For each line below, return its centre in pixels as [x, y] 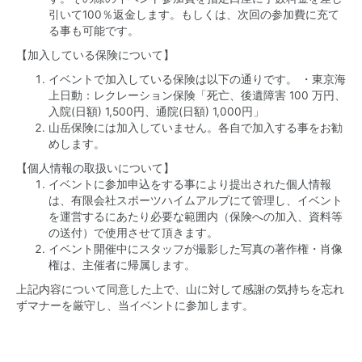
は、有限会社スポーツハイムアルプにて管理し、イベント [196, 200]
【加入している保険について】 [95, 55]
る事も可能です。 [94, 31]
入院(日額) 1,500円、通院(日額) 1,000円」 [156, 112]
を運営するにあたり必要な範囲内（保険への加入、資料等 [196, 217]
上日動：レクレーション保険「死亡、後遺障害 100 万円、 [197, 95]
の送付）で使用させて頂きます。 [133, 233]
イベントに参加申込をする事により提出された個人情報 [190, 184]
